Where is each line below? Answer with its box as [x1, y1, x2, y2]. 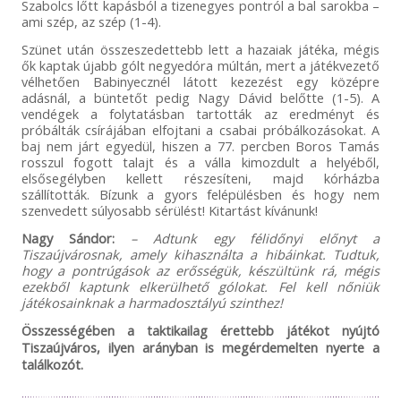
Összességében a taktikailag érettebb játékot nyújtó [21, 320, 380, 339]
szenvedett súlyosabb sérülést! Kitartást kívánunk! [21, 200, 318, 219]
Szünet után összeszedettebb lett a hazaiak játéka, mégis [21, 39, 380, 58]
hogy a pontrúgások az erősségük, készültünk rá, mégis [21, 260, 380, 279]
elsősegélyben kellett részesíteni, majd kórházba [21, 168, 380, 187]
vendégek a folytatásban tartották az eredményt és [21, 104, 380, 123]
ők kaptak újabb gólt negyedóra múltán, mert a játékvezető [21, 55, 380, 74]
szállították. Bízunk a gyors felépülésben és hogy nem [21, 184, 380, 203]
